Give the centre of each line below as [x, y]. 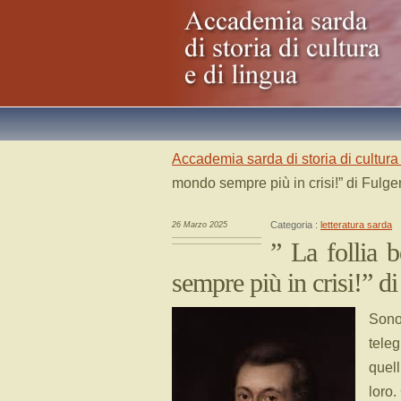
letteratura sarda [356, 225]
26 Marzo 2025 [200, 225]
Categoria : [295, 225]
